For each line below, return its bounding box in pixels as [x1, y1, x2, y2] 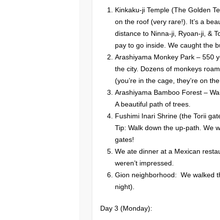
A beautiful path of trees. [115, 100, 191, 108]
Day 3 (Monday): [100, 204, 153, 212]
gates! [115, 135, 135, 143]
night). [115, 182, 135, 191]
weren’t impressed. [115, 159, 174, 167]
